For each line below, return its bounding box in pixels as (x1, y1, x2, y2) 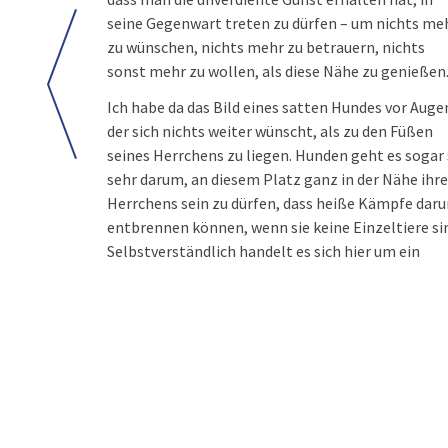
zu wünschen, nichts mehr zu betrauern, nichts (107, 37, 425, 57)
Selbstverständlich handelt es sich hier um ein (107, 241, 420, 261)
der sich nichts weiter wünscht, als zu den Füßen (107, 121, 433, 141)
